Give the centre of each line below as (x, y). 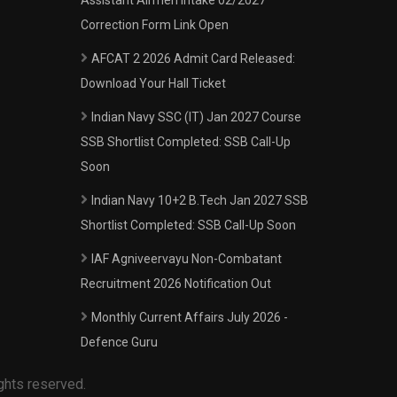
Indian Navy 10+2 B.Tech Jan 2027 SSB (200, 200)
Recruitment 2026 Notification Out (176, 284)
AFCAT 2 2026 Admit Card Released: (193, 58)
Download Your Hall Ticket (153, 83)
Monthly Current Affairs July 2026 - (190, 317)
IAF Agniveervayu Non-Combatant (187, 259)
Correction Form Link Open (155, 25)
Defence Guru (119, 342)
